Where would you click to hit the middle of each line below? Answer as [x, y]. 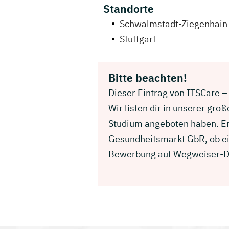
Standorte [129, 9]
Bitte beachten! [148, 78]
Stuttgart [138, 39]
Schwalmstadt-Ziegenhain [174, 24]
